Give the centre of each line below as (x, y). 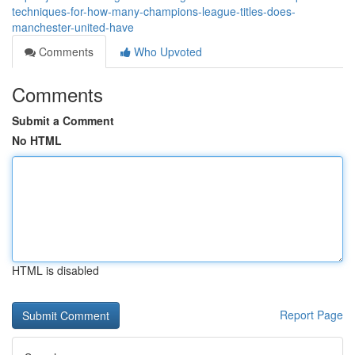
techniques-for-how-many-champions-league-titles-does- (154, 11)
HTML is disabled (55, 270)
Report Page (311, 315)
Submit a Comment (63, 120)
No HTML (37, 140)
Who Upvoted (166, 52)
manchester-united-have (73, 27)
